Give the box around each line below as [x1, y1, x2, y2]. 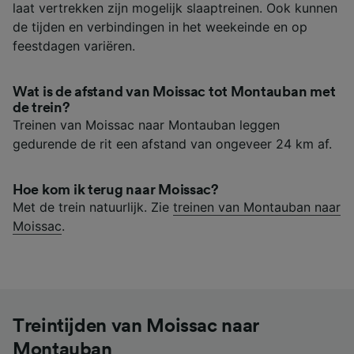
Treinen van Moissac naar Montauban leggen [13, 116, 280, 133]
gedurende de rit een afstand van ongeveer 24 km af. [13, 135, 332, 152]
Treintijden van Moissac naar [13, 316, 259, 336]
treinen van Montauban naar [173, 198, 341, 215]
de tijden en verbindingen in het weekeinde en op [13, 18, 307, 35]
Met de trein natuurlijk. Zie [13, 198, 173, 215]
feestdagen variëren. [13, 37, 135, 54]
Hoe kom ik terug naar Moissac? [13, 182, 219, 197]
